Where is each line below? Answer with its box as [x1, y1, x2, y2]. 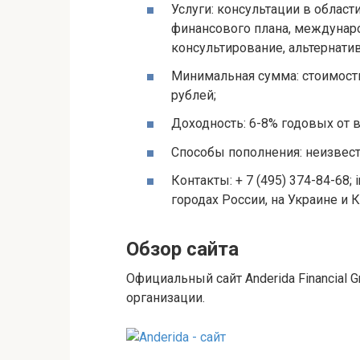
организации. [126, 289, 205, 305]
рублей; [171, 88, 216, 104]
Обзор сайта [126, 237, 239, 260]
